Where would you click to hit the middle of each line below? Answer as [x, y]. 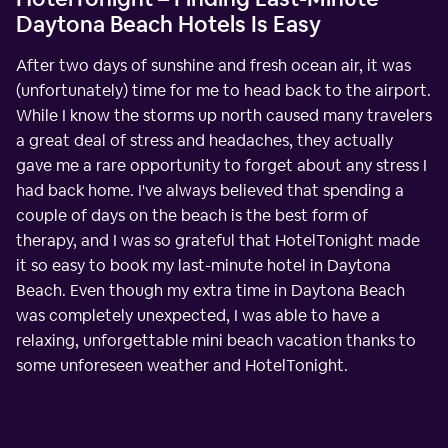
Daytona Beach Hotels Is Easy [168, 23]
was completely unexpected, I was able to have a [198, 315]
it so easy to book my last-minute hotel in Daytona [203, 265]
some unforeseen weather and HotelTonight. [182, 365]
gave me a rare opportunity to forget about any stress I [221, 165]
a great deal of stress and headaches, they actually [204, 140]
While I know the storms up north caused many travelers [224, 115]
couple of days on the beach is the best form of [192, 215]
